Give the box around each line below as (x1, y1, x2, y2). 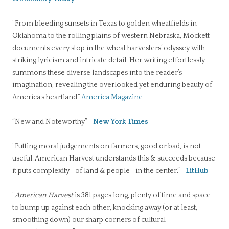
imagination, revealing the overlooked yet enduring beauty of (12, 81, 212, 89)
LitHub (186, 167, 209, 175)
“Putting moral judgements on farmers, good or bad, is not (12, 142, 201, 150)
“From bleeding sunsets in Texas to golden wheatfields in (12, 19, 197, 28)
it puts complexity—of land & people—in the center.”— (12, 167, 186, 175)
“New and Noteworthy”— (12, 118, 93, 126)
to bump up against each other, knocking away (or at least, (12, 203, 197, 212)
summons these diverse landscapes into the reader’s (12, 68, 182, 77)
